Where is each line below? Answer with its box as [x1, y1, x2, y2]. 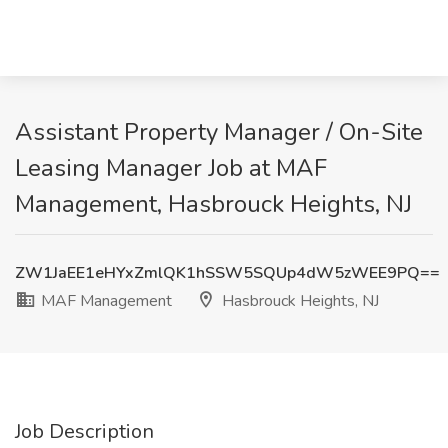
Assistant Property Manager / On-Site [15, 116, 423, 148]
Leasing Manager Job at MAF [15, 152, 327, 184]
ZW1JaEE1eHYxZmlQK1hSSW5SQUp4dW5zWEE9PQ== [15, 262, 440, 284]
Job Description [15, 418, 154, 445]
